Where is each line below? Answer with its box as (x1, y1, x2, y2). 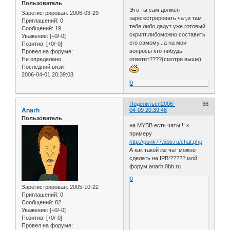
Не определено (22, 56, 61, 63)
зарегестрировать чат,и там (129, 15, 202, 22)
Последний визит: (22, 64, 68, 70)
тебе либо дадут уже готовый (129, 23, 206, 30)
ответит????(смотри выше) (129, 56, 202, 63)
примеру (129, 130, 152, 137)
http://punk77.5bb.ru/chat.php (129, 138, 203, 145)
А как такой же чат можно (129, 146, 196, 153)
